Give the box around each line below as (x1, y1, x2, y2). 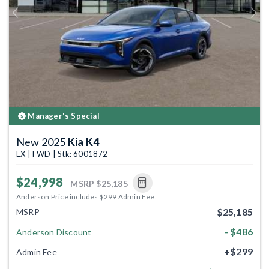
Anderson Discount (16, 226, 92, 237)
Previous (14, 12, 43, 22)
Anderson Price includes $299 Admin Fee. (16, 192, 157, 201)
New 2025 (16, 134, 68, 148)
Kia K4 (67, 134, 100, 148)
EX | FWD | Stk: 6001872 (16, 148, 108, 159)
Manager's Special (26, 110, 100, 121)
